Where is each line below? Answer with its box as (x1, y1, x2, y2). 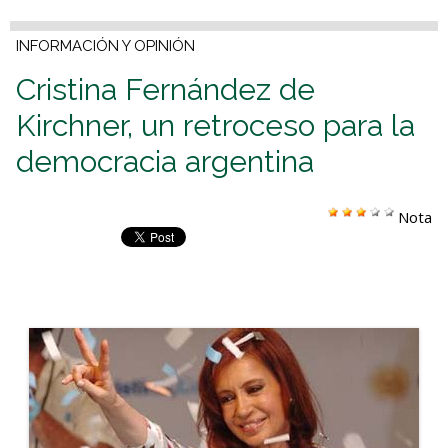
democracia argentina (16, 144, 314, 180)
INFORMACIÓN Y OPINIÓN (16, 37, 195, 56)
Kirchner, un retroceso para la (16, 108, 415, 144)
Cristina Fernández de (16, 72, 315, 108)
